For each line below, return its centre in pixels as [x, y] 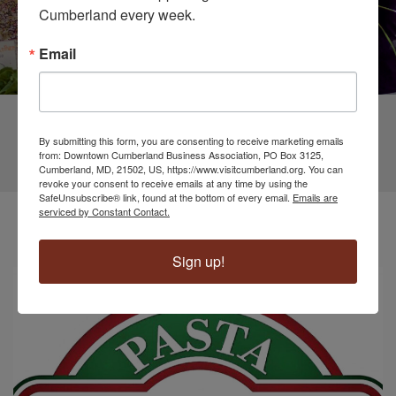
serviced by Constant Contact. [104, 211]
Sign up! [198, 261]
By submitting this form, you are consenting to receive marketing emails [191, 141]
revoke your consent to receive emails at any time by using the [173, 183]
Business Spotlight [198, 213]
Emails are [315, 197]
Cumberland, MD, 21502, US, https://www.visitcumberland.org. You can [191, 169]
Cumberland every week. [117, 15]
